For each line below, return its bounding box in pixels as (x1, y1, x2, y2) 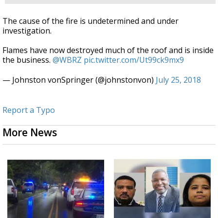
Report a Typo (2, 104, 55, 115)
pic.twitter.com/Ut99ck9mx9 (84, 54, 184, 65)
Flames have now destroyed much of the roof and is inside (2, 44, 214, 55)
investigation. (2, 25, 52, 36)
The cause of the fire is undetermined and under (2, 15, 179, 26)
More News (2, 125, 57, 139)
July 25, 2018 (156, 74, 201, 85)
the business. (2, 54, 53, 65)
